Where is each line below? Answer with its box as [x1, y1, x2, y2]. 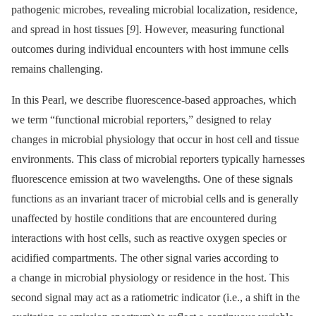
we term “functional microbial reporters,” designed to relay [11, 113, 272, 126]
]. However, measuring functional [135, 23, 284, 35]
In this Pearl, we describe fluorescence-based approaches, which [11, 93, 296, 106]
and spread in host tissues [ [11, 23, 130, 35]
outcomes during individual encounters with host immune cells [11, 42, 288, 55]
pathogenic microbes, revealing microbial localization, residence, [11, 3, 298, 16]
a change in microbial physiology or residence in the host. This [11, 271, 289, 284]
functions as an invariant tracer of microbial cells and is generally [11, 192, 298, 205]
